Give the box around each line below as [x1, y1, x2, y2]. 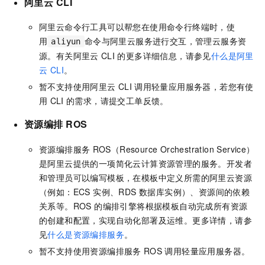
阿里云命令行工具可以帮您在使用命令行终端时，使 [39, 21, 235, 33]
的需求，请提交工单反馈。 [66, 95, 169, 107]
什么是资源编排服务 [47, 228, 125, 241]
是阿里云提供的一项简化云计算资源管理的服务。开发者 [39, 157, 252, 170]
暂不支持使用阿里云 [39, 80, 116, 93]
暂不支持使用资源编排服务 [39, 245, 141, 257]
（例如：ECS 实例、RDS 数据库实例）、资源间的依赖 [39, 186, 250, 198]
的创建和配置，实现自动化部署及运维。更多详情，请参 [39, 214, 252, 227]
